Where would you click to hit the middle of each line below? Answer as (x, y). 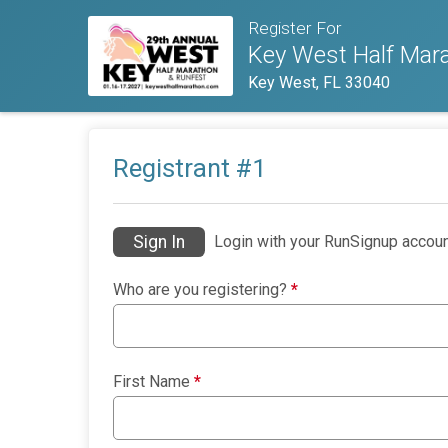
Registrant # (182, 167)
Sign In (159, 242)
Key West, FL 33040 (319, 83)
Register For (295, 28)
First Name (153, 382)
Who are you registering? (202, 290)
